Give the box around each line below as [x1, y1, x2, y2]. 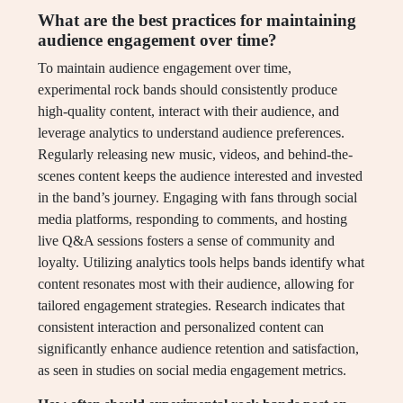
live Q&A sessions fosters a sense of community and [38, 233, 335, 249]
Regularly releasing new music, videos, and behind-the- [38, 147, 353, 163]
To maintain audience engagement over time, [38, 60, 291, 76]
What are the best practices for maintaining [38, 11, 356, 31]
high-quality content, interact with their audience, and [38, 103, 339, 120]
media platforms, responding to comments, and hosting [38, 211, 347, 228]
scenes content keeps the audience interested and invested [38, 168, 363, 184]
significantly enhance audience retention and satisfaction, [38, 341, 359, 357]
